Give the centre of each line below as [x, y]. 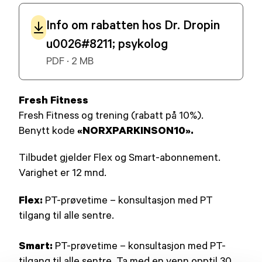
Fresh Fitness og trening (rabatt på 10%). [111, 115]
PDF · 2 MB [70, 61]
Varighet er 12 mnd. [63, 172]
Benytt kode [48, 130]
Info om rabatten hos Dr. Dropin [133, 25]
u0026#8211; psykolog [107, 43]
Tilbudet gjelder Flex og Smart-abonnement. [120, 157]
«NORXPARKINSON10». [136, 130]
